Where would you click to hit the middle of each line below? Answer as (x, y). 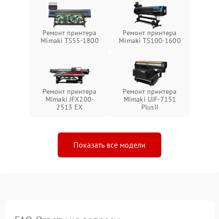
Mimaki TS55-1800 (70, 40)
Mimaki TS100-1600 (150, 40)
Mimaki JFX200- (70, 99)
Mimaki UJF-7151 (150, 99)
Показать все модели (109, 144)
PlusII (150, 107)
